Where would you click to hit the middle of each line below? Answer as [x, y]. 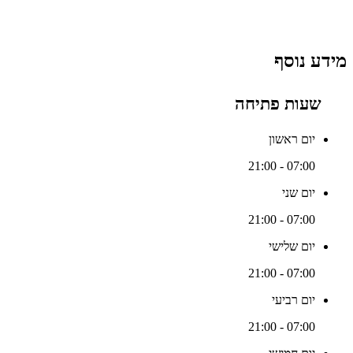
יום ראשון [292, 139]
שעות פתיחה [280, 104]
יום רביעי [294, 299]
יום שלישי [292, 246]
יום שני [299, 192]
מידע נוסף [310, 61]
